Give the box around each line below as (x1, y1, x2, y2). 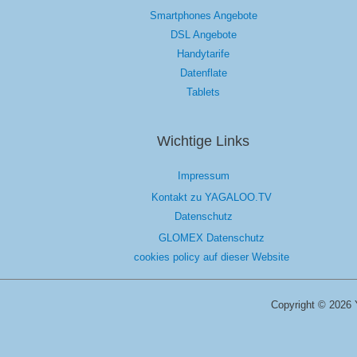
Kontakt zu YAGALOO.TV (151, 191, 272, 204)
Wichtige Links (157, 132, 250, 149)
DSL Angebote (170, 28, 237, 41)
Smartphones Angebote (149, 9, 257, 22)
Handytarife (177, 47, 230, 60)
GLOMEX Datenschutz (158, 232, 265, 245)
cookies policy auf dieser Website (133, 251, 289, 264)
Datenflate (179, 66, 227, 79)
